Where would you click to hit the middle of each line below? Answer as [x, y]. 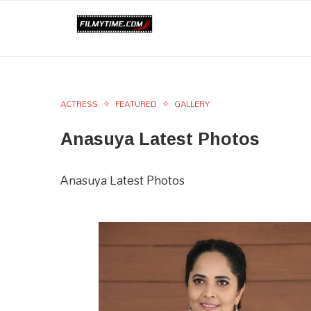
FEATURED [136, 104]
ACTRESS [79, 104]
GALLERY [192, 104]
